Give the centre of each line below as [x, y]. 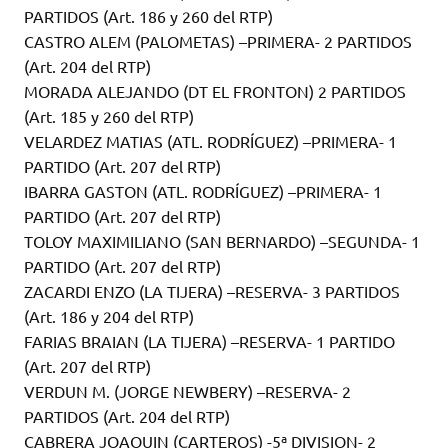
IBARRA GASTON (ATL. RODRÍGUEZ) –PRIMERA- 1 [203, 191]
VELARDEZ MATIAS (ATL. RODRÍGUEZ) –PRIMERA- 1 [210, 141]
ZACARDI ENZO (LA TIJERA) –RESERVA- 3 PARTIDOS [212, 291]
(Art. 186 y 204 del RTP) [109, 316]
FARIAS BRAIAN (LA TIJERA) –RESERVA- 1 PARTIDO [209, 341]
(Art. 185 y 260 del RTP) [109, 116]
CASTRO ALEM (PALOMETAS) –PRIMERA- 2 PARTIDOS [218, 41]
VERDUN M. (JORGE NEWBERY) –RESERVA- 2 [187, 391]
